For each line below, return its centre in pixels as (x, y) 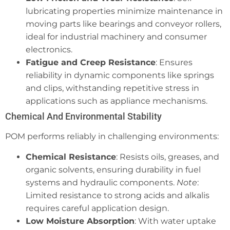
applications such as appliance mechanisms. (117, 101)
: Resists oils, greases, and (168, 157)
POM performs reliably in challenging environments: (112, 137)
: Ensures (174, 63)
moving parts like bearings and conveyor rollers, (123, 24)
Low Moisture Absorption (80, 221)
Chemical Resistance (71, 157)
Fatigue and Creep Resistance (91, 63)
